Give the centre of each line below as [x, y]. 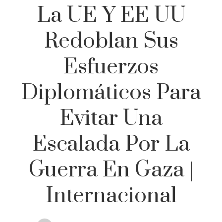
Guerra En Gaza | [111, 170]
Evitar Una [111, 118]
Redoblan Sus [111, 41]
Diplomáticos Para [111, 92]
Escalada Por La [111, 144]
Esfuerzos [111, 67]
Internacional [111, 195]
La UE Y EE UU [111, 15]
